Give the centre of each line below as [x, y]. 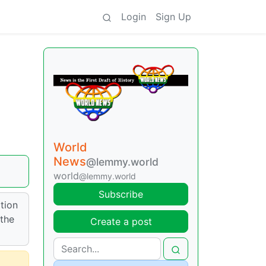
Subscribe [121, 194]
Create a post [121, 221]
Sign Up [173, 17]
